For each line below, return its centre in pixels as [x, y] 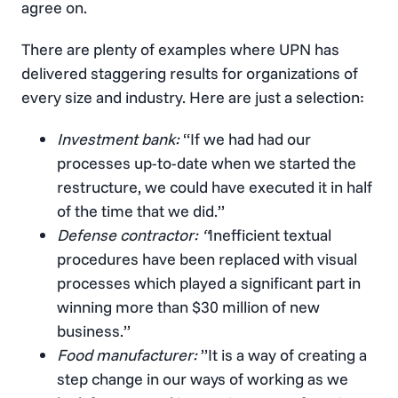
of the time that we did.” [141, 211]
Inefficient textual [270, 235]
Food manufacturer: [127, 354]
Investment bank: [118, 139]
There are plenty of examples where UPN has [180, 49]
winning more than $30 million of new [188, 306]
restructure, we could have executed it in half [215, 187]
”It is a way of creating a [282, 354]
